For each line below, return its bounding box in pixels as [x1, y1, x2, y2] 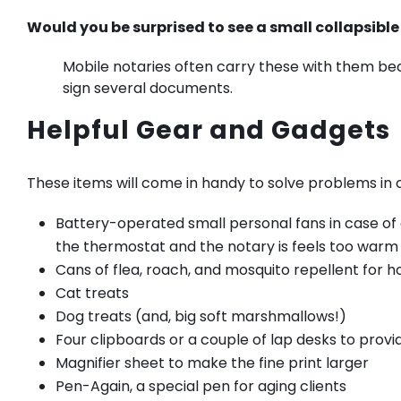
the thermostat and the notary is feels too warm [55, 235, 398, 257]
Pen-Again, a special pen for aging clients [55, 375, 346, 397]
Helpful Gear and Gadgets [27, 112, 390, 148]
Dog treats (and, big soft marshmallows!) [55, 305, 346, 327]
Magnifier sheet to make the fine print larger [55, 352, 369, 373]
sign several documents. [63, 77, 236, 98]
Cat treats [55, 282, 129, 303]
